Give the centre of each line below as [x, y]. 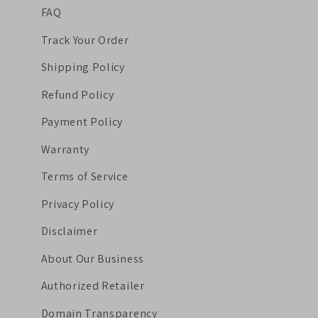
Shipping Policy [83, 67]
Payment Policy [82, 122]
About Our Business [92, 258]
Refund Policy [77, 94]
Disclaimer [69, 231]
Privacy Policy [78, 204]
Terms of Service [84, 176]
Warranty [65, 149]
